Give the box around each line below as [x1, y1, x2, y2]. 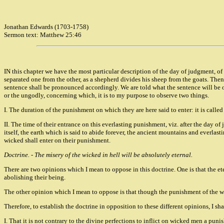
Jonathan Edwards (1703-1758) [4, 23, 88, 31]
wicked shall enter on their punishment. [4, 136, 110, 144]
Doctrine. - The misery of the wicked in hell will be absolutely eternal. [4, 151, 192, 159]
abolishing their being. [4, 173, 65, 181]
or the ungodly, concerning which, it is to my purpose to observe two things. [4, 91, 209, 99]
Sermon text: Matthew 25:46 [4, 31, 81, 39]
